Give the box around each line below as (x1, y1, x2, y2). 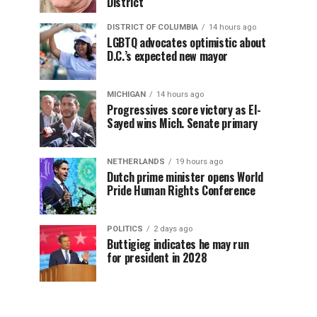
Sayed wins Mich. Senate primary (107, 115, 258, 132)
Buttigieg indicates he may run (107, 236, 249, 253)
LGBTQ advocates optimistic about (107, 34, 266, 51)
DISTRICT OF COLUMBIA (107, 23, 198, 32)
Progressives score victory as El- (107, 101, 261, 118)
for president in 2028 (107, 249, 209, 266)
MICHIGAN (107, 90, 146, 99)
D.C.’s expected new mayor (107, 47, 228, 64)
